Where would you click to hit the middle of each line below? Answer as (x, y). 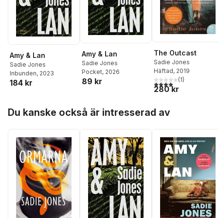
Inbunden (23, 73)
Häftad (163, 71)
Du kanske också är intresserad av (89, 113)
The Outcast (175, 53)
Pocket (92, 72)
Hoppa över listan (38, 105)
